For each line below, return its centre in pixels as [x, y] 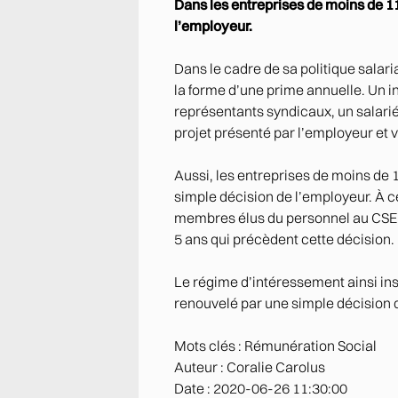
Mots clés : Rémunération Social [275, 346]
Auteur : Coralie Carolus [250, 367]
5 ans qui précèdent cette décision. [284, 239]
